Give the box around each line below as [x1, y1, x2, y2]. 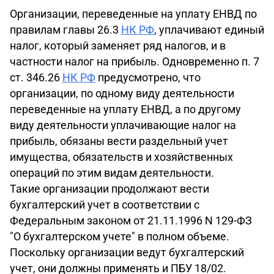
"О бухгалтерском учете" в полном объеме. [10, 230, 229, 243]
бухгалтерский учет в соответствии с [10, 198, 199, 211]
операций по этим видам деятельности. [10, 166, 214, 179]
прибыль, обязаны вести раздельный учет [10, 135, 228, 147]
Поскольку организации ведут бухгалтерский [10, 246, 244, 259]
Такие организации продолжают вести [10, 182, 209, 195]
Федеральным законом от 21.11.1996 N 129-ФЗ [10, 214, 252, 227]
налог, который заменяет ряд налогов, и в [10, 39, 226, 52]
